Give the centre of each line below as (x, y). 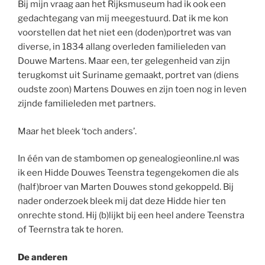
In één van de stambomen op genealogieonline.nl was (129, 159)
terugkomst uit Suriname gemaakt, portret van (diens (128, 75)
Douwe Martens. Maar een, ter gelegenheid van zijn (124, 61)
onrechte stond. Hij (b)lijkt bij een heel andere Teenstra (131, 216)
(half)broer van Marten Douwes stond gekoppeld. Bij (126, 187)
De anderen (43, 257)
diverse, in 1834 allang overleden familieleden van (122, 47)
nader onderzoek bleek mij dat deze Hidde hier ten (122, 201)
